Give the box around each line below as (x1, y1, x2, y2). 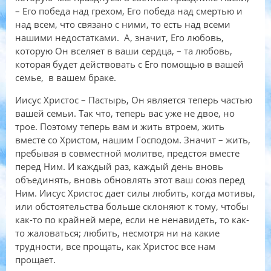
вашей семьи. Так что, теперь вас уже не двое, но (15, 107, 235, 120)
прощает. (15, 253, 56, 266)
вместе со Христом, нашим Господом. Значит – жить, (15, 134, 250, 146)
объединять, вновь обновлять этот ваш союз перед (15, 174, 245, 186)
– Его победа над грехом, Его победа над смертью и (15, 5, 243, 18)
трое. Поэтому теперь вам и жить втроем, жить (15, 120, 224, 133)
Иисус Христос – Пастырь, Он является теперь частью (15, 94, 252, 106)
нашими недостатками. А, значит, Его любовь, (15, 31, 224, 44)
